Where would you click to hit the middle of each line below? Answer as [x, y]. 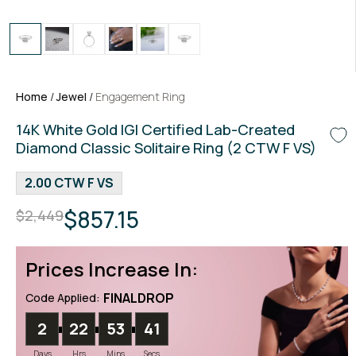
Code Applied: [63, 298]
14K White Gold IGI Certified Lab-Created [155, 130]
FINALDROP [139, 298]
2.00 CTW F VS [69, 183]
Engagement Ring [140, 97]
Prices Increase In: [112, 269]
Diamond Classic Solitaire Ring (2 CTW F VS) [166, 148]
